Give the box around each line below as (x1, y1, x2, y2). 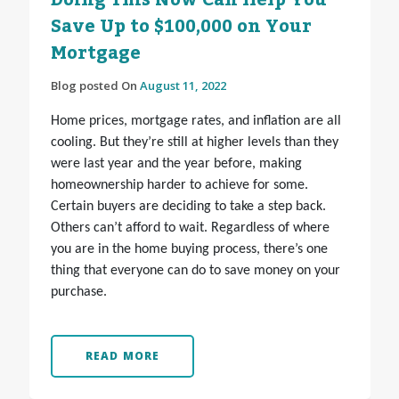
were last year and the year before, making (50, 157, 302, 172)
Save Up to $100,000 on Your (50, 9, 312, 45)
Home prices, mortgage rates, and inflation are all (50, 114, 341, 129)
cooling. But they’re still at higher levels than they (50, 135, 338, 151)
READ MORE (85, 348, 160, 364)
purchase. (50, 285, 107, 300)
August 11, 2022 (139, 77, 226, 94)
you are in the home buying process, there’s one (50, 242, 328, 257)
